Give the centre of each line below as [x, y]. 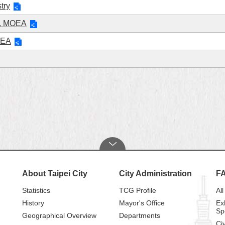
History [33, 203]
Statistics [36, 190]
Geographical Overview [59, 215]
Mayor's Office [142, 203]
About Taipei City [54, 174]
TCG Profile [137, 190]
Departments [139, 215]
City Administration [155, 174]
